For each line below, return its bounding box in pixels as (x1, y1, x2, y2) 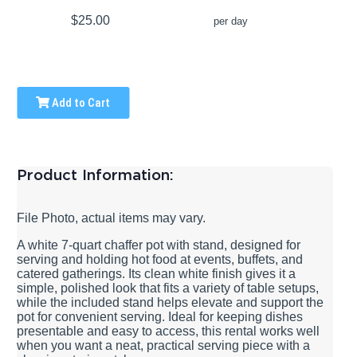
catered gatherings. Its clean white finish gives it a (17, 266, 296, 280)
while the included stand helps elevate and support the (17, 295, 324, 309)
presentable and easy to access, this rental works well (17, 324, 320, 338)
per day (213, 15, 248, 28)
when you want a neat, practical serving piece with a (17, 338, 311, 352)
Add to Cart (49, 96, 111, 111)
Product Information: (17, 166, 175, 184)
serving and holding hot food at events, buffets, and (17, 252, 304, 266)
